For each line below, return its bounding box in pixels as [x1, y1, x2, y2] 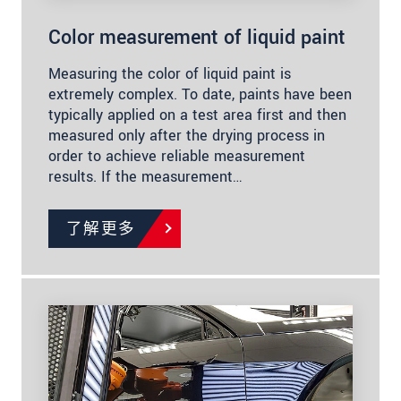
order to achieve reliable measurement [48, 145, 305, 166]
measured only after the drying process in [48, 124, 325, 146]
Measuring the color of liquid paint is [48, 63, 291, 84]
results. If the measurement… [48, 166, 243, 187]
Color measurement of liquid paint [48, 22, 346, 52]
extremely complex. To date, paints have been [48, 83, 352, 105]
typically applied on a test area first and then [48, 104, 346, 125]
